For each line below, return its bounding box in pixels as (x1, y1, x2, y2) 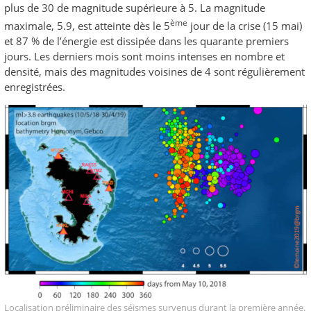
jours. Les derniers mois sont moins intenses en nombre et (4, 49, 285, 64)
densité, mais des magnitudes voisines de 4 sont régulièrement (4, 65, 305, 79)
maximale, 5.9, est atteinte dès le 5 (4, 19, 170, 33)
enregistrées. (4, 80, 65, 94)
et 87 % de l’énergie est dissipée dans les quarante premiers (4, 34, 289, 49)
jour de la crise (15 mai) (187, 19, 302, 33)
